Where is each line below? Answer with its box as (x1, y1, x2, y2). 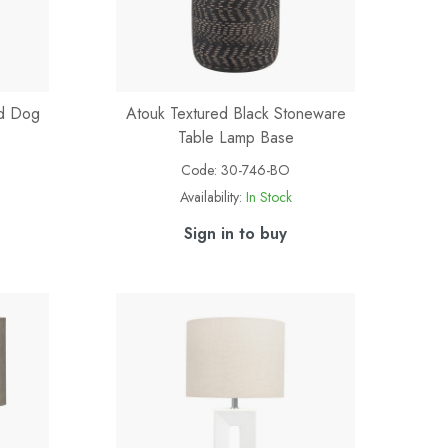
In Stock (245, 187, 292, 207)
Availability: (179, 187, 242, 207)
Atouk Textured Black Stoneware (125, 102, 346, 125)
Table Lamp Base (177, 126, 294, 149)
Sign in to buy (184, 222, 288, 245)
